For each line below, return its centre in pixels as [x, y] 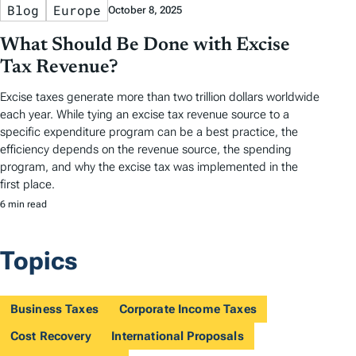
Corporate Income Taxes [188, 309]
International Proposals [178, 336]
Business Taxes [54, 309]
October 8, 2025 [145, 10]
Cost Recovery [50, 336]
